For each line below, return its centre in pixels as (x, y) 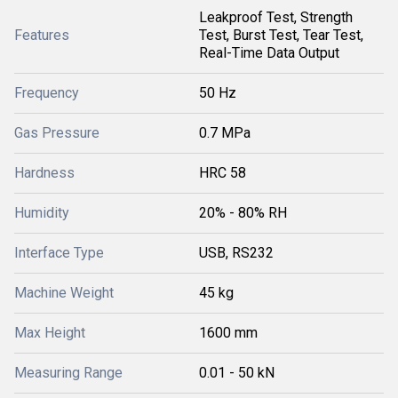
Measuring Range (68, 373)
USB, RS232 (236, 253)
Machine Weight (64, 293)
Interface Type (59, 253)
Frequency (47, 93)
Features (42, 35)
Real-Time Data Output (269, 53)
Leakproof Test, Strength (276, 17)
